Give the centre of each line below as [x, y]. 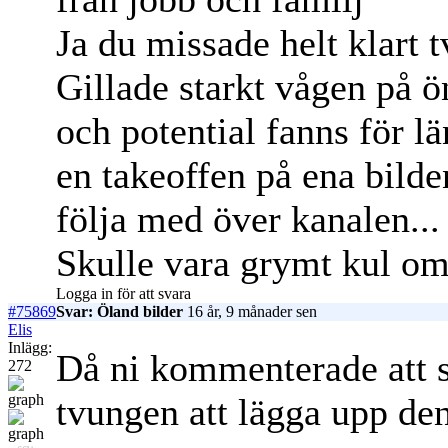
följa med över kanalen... [248, 219]
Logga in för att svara [123, 294]
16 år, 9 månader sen [250, 312]
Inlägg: [30, 348]
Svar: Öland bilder [119, 312]
